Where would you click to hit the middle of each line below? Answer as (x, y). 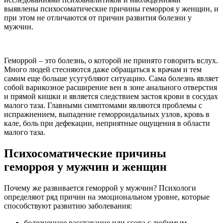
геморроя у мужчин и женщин (85, 167)
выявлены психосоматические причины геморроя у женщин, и (111, 8)
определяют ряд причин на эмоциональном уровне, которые (107, 197)
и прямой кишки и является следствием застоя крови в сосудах (111, 96)
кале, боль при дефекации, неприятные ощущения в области (107, 123)
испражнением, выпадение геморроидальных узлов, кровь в (107, 114)
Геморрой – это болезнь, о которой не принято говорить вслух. (111, 60)
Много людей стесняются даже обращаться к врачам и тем (103, 69)
